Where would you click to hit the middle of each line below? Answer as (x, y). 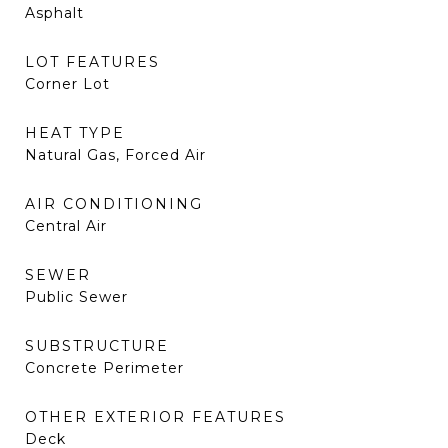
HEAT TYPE (75, 133)
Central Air (66, 226)
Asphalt (54, 13)
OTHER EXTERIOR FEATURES (155, 417)
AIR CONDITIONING (114, 204)
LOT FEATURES (92, 62)
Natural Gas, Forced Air (115, 155)
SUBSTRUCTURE (97, 346)
